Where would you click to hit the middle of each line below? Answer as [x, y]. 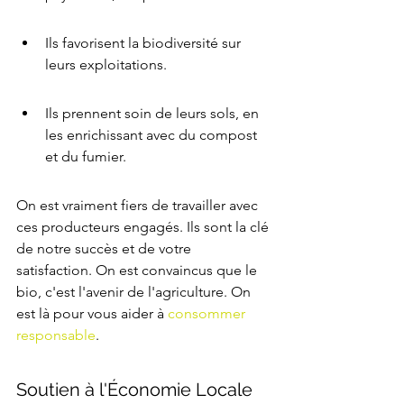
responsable [56, 335]
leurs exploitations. [106, 65]
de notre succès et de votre [106, 249]
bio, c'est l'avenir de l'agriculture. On [135, 292]
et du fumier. [86, 157]
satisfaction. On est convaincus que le [138, 271]
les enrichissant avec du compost [153, 135]
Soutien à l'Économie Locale [137, 390]
